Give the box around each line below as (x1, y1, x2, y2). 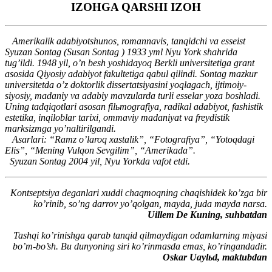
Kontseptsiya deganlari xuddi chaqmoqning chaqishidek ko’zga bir (10, 188, 267, 199)
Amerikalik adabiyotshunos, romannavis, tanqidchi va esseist (5, 36, 245, 47)
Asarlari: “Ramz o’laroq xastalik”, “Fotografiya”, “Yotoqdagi (5, 134, 254, 145)
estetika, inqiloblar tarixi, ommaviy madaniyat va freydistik (5, 112, 229, 123)
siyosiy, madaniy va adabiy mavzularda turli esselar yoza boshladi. (5, 90, 260, 101)
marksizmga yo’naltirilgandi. (5, 123, 116, 134)
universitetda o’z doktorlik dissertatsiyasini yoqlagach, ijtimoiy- (5, 80, 246, 90)
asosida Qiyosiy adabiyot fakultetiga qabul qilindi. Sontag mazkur (5, 69, 257, 80)
